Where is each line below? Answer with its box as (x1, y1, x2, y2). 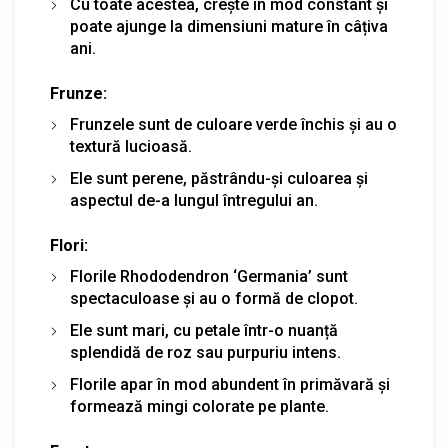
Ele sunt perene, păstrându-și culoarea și (70, 169, 368, 189)
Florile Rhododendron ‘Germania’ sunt (70, 267, 348, 287)
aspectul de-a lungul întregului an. (70, 191, 318, 211)
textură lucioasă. (70, 137, 192, 157)
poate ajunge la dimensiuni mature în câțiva (70, 17, 388, 37)
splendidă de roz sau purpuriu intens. (70, 343, 341, 363)
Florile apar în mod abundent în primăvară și (70, 375, 390, 395)
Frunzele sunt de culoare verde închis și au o (70, 115, 397, 135)
